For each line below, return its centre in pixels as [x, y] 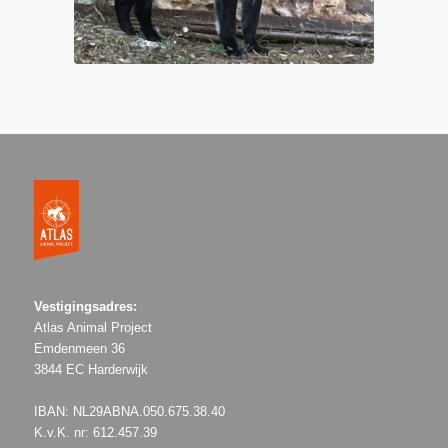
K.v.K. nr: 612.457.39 [95, 432]
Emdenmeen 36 [79, 348]
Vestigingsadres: [85, 306]
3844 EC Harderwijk [90, 369]
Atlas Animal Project [92, 327]
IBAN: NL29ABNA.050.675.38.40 [129, 411]
